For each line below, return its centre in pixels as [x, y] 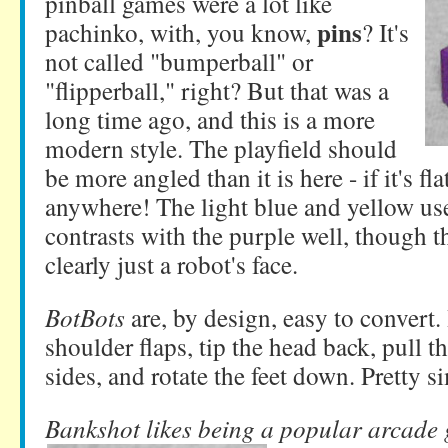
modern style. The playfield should [221, 148]
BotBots [85, 317]
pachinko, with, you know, [181, 32]
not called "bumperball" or [179, 61]
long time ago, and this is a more [210, 119]
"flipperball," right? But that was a [217, 90]
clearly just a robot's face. [171, 264]
